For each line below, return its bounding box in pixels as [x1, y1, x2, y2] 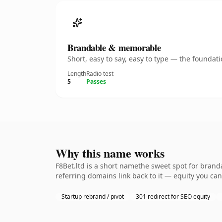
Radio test [86, 69, 113, 78]
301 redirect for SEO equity [136, 192, 210, 201]
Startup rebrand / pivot [61, 192, 124, 201]
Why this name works [55, 144, 165, 162]
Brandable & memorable [67, 41, 161, 54]
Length [67, 69, 86, 78]
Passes [86, 77, 106, 86]
